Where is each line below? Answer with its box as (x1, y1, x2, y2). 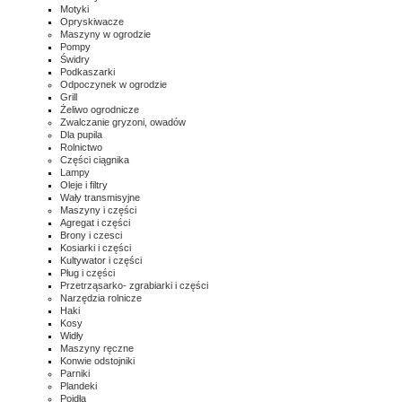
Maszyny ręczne (60, 343, 134, 354)
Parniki (60, 368, 90, 379)
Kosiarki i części (60, 242, 131, 253)
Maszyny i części (60, 205, 136, 215)
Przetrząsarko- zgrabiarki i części (60, 280, 208, 291)
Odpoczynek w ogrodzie (60, 79, 167, 90)
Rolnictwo (60, 142, 102, 153)
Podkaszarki (60, 66, 115, 77)
